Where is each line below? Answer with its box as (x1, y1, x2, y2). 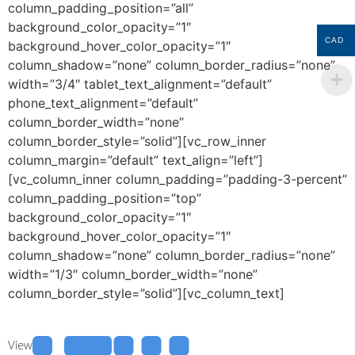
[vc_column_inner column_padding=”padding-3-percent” (8, 171, 347, 188)
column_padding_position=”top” (8, 190, 201, 207)
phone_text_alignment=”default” (8, 95, 198, 112)
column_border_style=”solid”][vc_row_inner (8, 133, 266, 150)
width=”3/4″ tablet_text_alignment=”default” (8, 76, 272, 93)
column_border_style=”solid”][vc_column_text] (8, 285, 284, 302)
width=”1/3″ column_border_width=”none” (8, 266, 258, 283)
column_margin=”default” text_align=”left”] (8, 152, 263, 169)
